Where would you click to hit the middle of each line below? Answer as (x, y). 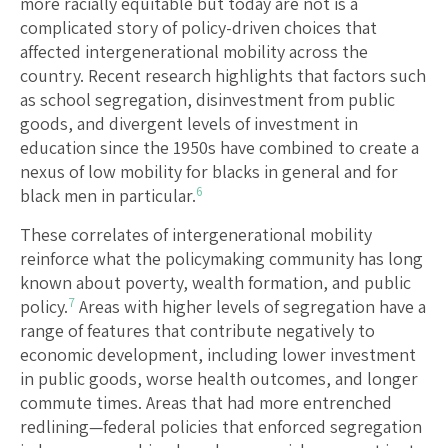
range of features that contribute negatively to (197, 331)
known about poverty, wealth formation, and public (215, 283)
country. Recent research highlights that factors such (223, 76)
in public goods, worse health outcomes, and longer (219, 379)
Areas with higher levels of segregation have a (250, 307)
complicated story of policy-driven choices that (198, 28)
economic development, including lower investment (218, 355)
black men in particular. (108, 196)
